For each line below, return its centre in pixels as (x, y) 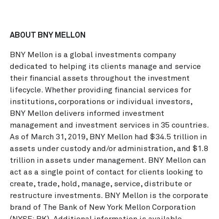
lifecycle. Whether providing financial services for (100, 90)
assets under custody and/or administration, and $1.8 (109, 149)
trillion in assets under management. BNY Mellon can (108, 160)
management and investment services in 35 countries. (109, 125)
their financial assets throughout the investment (100, 78)
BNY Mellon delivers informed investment (87, 113)
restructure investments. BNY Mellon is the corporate (109, 196)
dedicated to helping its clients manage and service (105, 66)
